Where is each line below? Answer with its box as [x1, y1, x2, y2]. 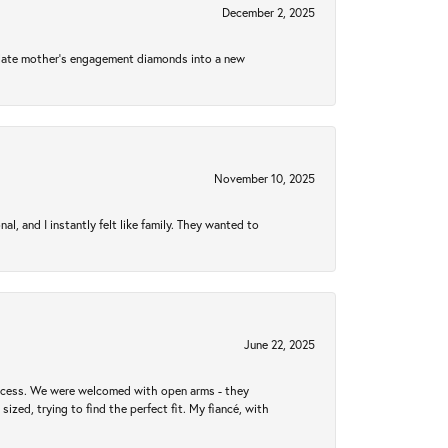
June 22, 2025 [244, 336, 315, 352]
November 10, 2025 [214, 170, 315, 186]
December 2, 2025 [222, 4, 315, 20]
